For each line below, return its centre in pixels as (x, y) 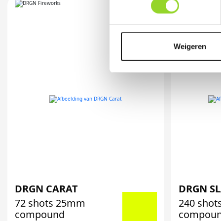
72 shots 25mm (50, 203)
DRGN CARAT (46, 189)
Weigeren (190, 46)
